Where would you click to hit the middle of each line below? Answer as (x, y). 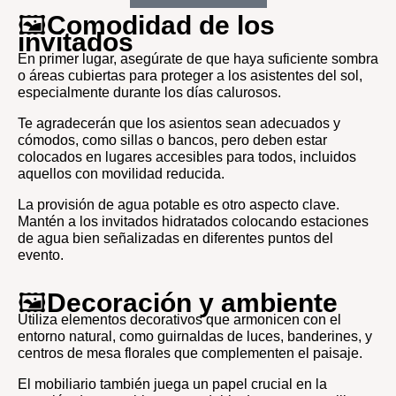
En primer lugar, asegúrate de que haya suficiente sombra (198, 58)
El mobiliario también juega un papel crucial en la (172, 384)
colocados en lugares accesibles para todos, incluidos (187, 156)
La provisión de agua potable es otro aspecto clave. (179, 204)
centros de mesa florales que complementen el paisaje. (190, 353)
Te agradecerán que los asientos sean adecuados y (179, 123)
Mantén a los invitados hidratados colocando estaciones (193, 221)
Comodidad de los (161, 25)
